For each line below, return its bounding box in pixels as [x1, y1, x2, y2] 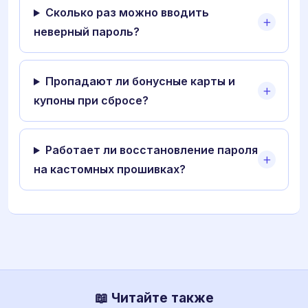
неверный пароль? [34, 25, 140, 39]
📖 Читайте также [94, 289, 214, 307]
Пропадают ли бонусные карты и [45, 74, 235, 89]
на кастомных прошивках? [34, 162, 186, 177]
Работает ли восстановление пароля [45, 143, 258, 157]
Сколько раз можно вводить [45, 5, 209, 20]
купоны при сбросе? [34, 93, 148, 108]
